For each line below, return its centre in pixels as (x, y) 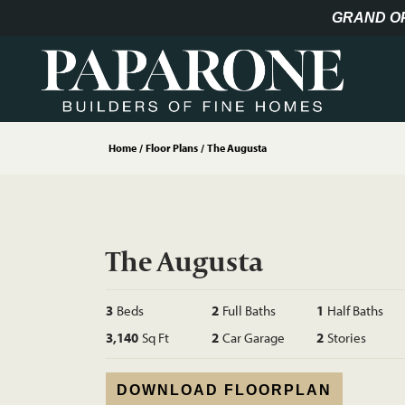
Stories (347, 338)
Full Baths (249, 311)
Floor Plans (172, 148)
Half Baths (356, 311)
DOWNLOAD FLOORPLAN (224, 390)
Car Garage (253, 338)
